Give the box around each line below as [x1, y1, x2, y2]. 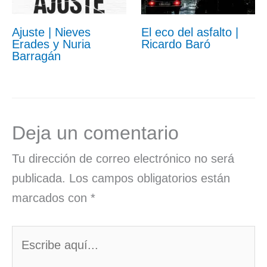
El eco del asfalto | [141, 25, 238, 39]
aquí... [11, 247, 45, 261]
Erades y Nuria [12, 37, 91, 51]
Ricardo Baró [141, 37, 210, 51]
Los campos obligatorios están [69, 171, 230, 185]
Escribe [11, 228, 51, 241]
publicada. [12, 171, 66, 185]
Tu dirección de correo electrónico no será [12, 151, 234, 165]
